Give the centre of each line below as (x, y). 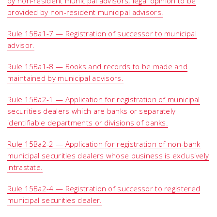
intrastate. (25, 167)
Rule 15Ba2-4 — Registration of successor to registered (104, 188)
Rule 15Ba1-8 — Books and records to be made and (98, 66)
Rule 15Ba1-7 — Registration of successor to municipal (102, 33)
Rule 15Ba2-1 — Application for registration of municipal (104, 99)
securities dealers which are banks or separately (92, 111)
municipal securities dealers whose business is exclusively (108, 155)
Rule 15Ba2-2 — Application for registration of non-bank (104, 144)
